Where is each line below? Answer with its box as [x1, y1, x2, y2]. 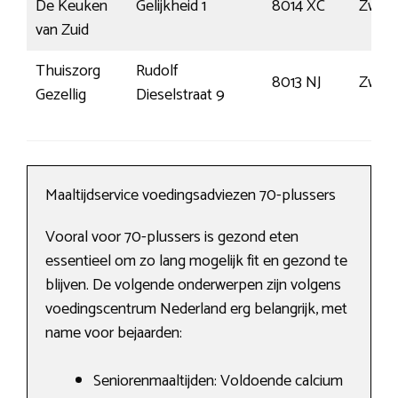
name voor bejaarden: [45, 320, 182, 347]
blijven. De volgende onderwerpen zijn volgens [45, 272, 341, 299]
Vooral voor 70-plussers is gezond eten [45, 224, 298, 251]
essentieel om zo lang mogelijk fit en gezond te [45, 248, 347, 275]
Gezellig [36, 82, 86, 109]
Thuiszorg [36, 58, 100, 85]
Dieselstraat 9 [136, 82, 225, 109]
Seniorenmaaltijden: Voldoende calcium [93, 368, 343, 395]
